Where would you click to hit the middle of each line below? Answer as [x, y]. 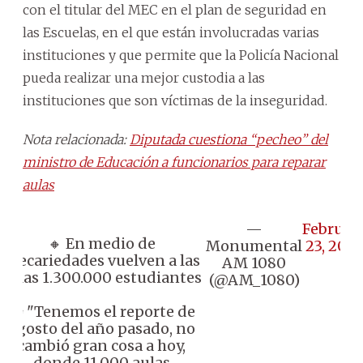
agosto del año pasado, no [101, 328]
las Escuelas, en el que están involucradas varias [171, 32]
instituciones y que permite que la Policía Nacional [181, 55]
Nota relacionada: [76, 139]
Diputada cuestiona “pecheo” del [229, 139]
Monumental [254, 246]
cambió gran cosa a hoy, [101, 345]
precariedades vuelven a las [101, 260]
